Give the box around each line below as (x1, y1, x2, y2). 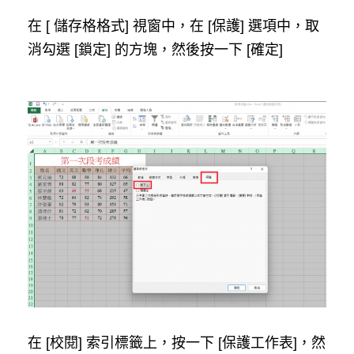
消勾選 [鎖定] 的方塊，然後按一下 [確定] (28, 41, 283, 58)
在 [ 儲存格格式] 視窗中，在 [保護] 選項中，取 (28, 17, 319, 34)
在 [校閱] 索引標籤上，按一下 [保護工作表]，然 (28, 335, 326, 352)
